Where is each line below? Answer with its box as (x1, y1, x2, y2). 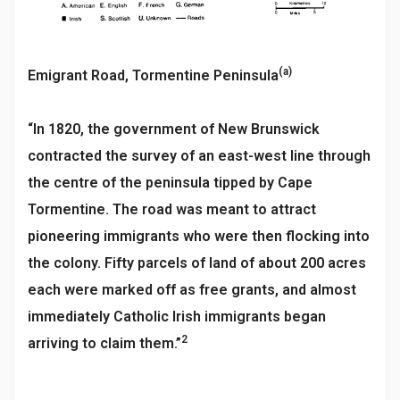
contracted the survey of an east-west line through (28, 147, 371, 165)
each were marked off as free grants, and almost (28, 281, 356, 299)
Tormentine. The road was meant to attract (28, 201, 316, 219)
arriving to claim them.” (28, 335, 181, 353)
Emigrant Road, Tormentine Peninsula (28, 67, 279, 85)
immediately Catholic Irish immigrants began (28, 308, 326, 326)
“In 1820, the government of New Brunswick (28, 121, 320, 138)
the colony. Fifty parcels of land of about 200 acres (28, 254, 366, 272)
